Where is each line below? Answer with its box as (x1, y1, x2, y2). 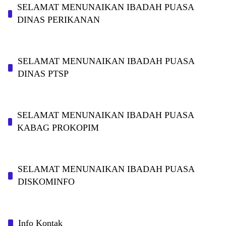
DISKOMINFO (17, 177, 75, 187)
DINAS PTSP (17, 69, 69, 79)
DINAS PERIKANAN (17, 15, 100, 25)
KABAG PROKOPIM (17, 123, 99, 133)
